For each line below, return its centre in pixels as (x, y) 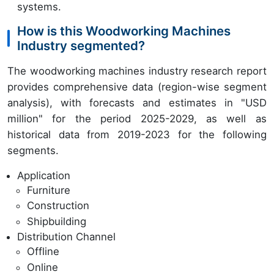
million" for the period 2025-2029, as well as (137, 118)
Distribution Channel (66, 237)
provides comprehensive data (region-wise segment (137, 87)
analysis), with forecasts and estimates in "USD (137, 102)
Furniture (49, 190)
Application (44, 175)
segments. (33, 150)
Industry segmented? (81, 45)
